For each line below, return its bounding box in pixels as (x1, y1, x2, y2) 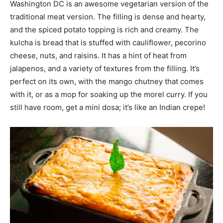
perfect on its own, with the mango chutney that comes (10, 76, 204, 86)
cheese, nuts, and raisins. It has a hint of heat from (10, 50, 187, 60)
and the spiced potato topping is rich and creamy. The (10, 24, 199, 34)
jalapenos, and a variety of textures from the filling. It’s (10, 63, 200, 73)
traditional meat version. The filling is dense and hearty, (10, 11, 206, 21)
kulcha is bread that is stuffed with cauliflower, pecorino (10, 37, 206, 47)
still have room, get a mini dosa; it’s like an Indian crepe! (10, 102, 205, 112)
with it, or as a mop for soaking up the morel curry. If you (10, 89, 208, 99)
